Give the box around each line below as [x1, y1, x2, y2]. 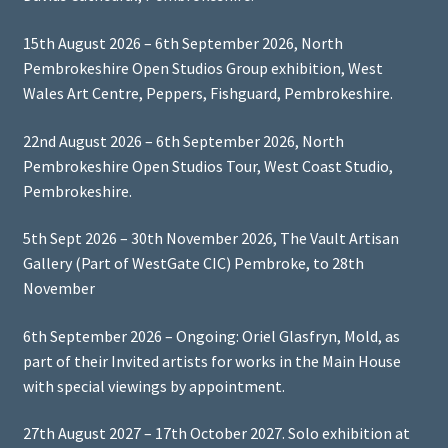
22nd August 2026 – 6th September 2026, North [22, 130, 344, 151]
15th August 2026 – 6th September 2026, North [22, 32, 343, 53]
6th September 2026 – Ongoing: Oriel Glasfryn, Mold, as [22, 325, 400, 346]
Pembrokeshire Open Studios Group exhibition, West [22, 57, 383, 78]
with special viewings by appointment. [22, 375, 285, 396]
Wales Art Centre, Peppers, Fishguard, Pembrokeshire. [22, 82, 393, 103]
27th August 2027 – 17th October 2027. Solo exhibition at [22, 423, 410, 444]
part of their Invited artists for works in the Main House [22, 350, 401, 371]
